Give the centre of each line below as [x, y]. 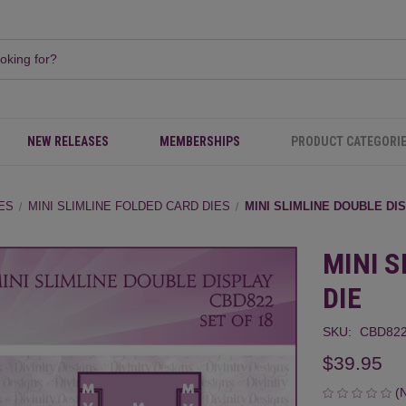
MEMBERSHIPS [200, 141]
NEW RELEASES [68, 141]
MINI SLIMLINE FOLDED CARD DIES [130, 206]
